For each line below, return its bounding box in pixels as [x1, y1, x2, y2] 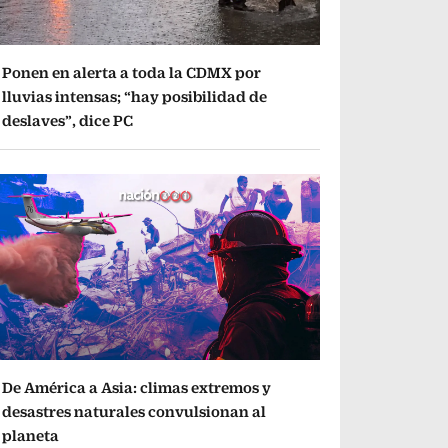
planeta [2, 426, 60, 444]
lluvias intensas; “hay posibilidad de [2, 88, 268, 106]
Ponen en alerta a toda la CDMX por [2, 64, 262, 82]
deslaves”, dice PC [2, 112, 134, 130]
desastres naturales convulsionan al [2, 402, 267, 420]
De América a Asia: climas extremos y [2, 378, 272, 396]
